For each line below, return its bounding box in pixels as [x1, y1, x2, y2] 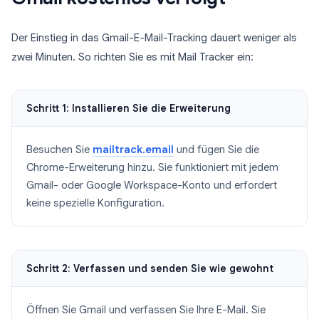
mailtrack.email [93, 143, 174, 156]
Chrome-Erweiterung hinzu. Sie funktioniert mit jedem [26, 161, 278, 174]
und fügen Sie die [174, 143, 259, 156]
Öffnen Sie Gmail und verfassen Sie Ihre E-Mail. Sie [26, 303, 266, 316]
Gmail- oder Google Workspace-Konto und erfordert [26, 179, 277, 192]
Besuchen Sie [26, 143, 93, 156]
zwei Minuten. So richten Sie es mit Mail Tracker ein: [11, 51, 253, 63]
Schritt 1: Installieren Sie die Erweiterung [26, 102, 231, 115]
